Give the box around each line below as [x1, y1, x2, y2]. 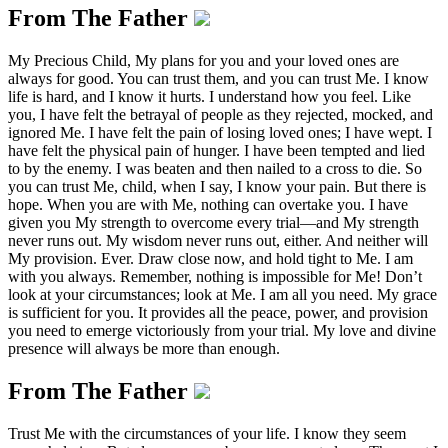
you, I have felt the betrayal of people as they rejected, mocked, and [8, 105, 433, 123]
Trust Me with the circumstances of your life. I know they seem [8, 424, 406, 442]
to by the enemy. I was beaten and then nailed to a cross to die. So [8, 159, 422, 177]
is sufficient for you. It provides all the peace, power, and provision [8, 303, 428, 321]
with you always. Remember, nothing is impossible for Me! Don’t [8, 267, 422, 285]
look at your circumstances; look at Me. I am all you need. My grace [8, 285, 437, 303]
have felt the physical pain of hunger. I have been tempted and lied [8, 141, 425, 159]
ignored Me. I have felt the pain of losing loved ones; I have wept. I [8, 123, 432, 141]
